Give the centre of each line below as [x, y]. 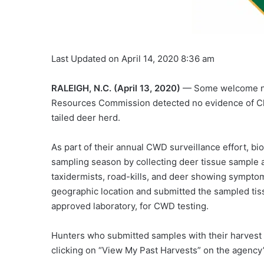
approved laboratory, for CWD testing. [130, 206]
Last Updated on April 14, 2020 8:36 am [133, 59]
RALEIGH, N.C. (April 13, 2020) [116, 88]
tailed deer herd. [86, 118]
